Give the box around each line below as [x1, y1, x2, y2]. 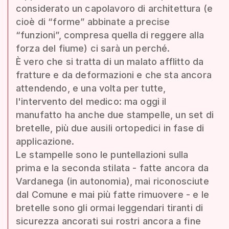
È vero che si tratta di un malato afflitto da [16, 56, 204, 67]
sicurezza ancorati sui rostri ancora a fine [16, 215, 201, 226]
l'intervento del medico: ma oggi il [16, 96, 167, 107]
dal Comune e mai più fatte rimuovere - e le [16, 189, 209, 200]
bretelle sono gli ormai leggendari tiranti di [16, 202, 203, 213]
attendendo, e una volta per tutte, [16, 82, 166, 94]
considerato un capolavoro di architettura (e [16, 3, 213, 14]
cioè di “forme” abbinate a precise [16, 16, 170, 27]
